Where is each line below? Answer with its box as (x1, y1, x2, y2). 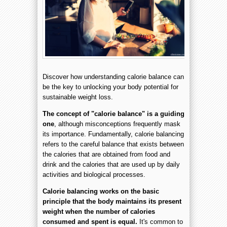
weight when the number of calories (43, 207, 155, 215)
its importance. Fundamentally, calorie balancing (43, 130, 184, 138)
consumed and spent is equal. (43, 217, 137, 225)
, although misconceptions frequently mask (54, 120, 180, 128)
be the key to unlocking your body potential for (43, 83, 178, 91)
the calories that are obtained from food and (43, 150, 170, 158)
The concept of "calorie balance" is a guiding (43, 109, 184, 118)
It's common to (137, 217, 183, 225)
